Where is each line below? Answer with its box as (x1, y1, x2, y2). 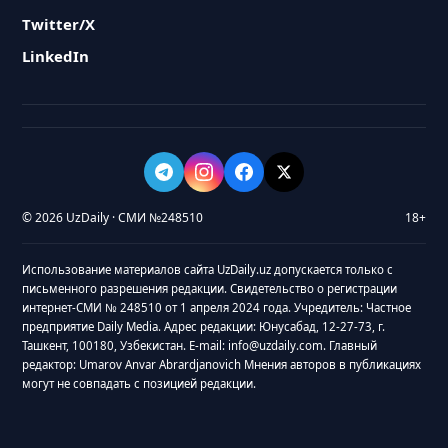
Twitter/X (22, 14, 96, 34)
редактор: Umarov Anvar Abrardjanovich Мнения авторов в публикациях (22, 357, 422, 372)
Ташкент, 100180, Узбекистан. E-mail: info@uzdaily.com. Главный (22, 338, 378, 353)
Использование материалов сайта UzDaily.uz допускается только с (22, 262, 394, 277)
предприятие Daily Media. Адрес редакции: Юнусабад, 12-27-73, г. (22, 319, 386, 334)
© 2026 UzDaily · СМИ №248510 (22, 209, 204, 226)
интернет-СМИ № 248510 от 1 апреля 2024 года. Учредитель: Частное (22, 300, 412, 315)
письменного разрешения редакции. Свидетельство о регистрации (22, 281, 398, 296)
